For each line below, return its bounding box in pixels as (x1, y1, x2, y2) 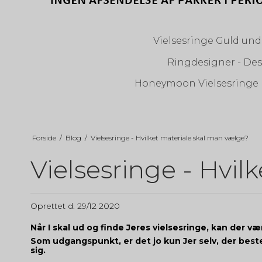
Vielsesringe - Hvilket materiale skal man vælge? (90, 133, 249, 143)
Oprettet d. (30, 201, 77, 212)
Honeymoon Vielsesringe (134, 77, 258, 89)
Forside (32, 133, 56, 143)
